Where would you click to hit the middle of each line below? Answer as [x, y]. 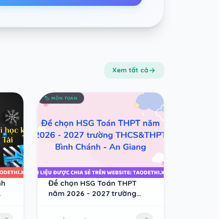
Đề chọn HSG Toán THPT [92, 183]
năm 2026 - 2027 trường [92, 193]
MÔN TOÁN [64, 98]
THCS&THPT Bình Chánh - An [100, 203]
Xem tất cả [131, 70]
